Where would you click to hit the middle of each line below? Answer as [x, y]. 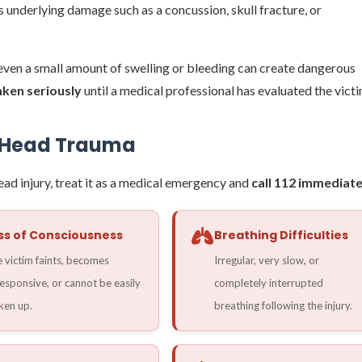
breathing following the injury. [284, 305]
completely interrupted [269, 282]
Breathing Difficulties [282, 235]
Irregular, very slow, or [267, 260]
